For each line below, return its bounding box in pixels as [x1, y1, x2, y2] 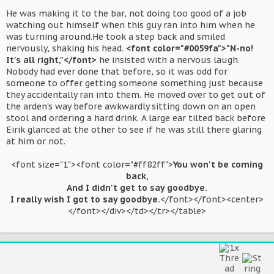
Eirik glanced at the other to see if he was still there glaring [6, 124, 262, 135]
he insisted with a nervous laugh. [97, 54, 240, 65]
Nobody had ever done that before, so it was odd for [6, 66, 228, 77]
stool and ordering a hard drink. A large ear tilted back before [6, 113, 265, 124]
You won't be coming [173, 159, 263, 170]
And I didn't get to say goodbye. [67, 182, 207, 193]
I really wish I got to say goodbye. [10, 194, 160, 205]
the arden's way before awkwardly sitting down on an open [6, 101, 256, 112]
